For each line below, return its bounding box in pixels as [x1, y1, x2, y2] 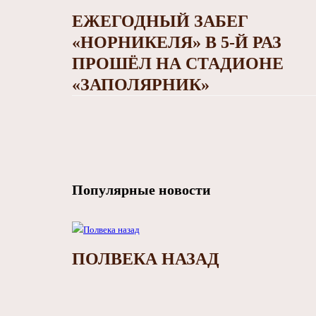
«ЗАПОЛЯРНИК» [72, 75, 209, 95]
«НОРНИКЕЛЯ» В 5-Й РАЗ [72, 33, 281, 52]
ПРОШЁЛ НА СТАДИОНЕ [72, 54, 284, 73]
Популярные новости [72, 182, 211, 198]
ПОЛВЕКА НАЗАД [72, 250, 219, 269]
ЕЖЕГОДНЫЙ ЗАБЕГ [72, 12, 248, 31]
